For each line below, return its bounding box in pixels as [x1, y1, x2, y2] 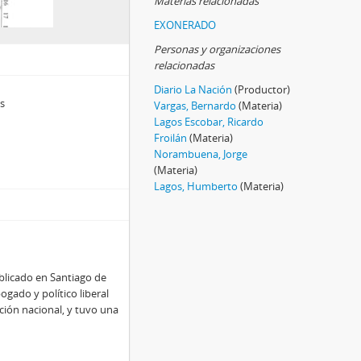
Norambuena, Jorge [154, 147, 247, 161]
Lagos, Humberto [154, 179, 238, 193]
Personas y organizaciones [154, 42, 280, 56]
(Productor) [234, 82, 290, 97]
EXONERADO [154, 18, 216, 32]
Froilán [154, 131, 187, 145]
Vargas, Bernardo [154, 98, 236, 113]
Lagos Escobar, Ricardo [154, 114, 263, 129]
